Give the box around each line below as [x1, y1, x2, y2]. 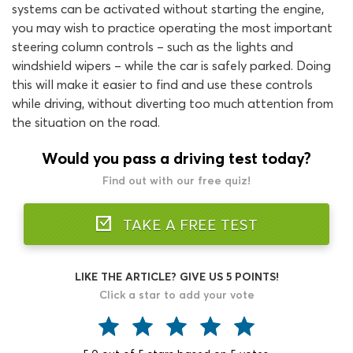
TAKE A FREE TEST [118, 215, 258, 234]
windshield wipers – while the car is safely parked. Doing [12, 58, 331, 73]
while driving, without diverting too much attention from [12, 95, 333, 111]
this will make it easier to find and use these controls [12, 76, 313, 92]
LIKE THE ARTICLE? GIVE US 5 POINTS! [74, 269, 279, 284]
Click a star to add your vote [98, 288, 255, 302]
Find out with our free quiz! [102, 173, 251, 188]
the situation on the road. [12, 114, 160, 130]
